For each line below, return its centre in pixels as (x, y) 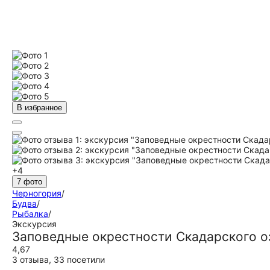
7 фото (30, 182)
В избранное (39, 108)
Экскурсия (34, 224)
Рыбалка (30, 214)
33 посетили (79, 259)
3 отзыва (30, 259)
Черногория (37, 193)
